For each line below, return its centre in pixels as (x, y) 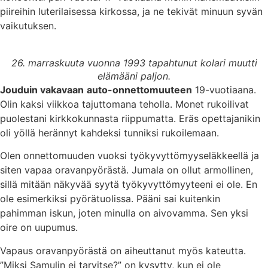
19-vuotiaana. (224, 89)
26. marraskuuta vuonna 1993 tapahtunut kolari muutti (134, 63)
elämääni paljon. (134, 76)
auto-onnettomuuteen (139, 89)
